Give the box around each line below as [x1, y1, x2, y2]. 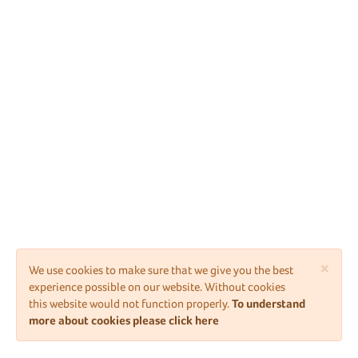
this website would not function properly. [29, 296, 232, 310]
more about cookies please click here [29, 313, 219, 327]
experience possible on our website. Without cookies [29, 280, 285, 293]
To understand [232, 296, 305, 310]
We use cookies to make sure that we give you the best [29, 263, 293, 276]
